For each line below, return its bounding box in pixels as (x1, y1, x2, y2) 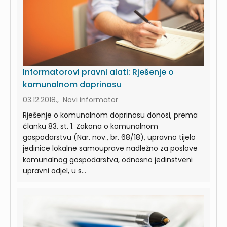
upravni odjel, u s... (23, 165, 86, 176)
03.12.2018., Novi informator (23, 94, 118, 105)
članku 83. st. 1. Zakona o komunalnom (23, 121, 158, 131)
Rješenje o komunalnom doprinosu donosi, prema (23, 109, 198, 120)
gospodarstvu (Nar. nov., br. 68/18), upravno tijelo (23, 132, 196, 142)
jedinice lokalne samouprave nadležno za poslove (23, 143, 198, 154)
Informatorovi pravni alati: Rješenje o (23, 66, 174, 78)
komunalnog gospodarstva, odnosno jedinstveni (23, 154, 193, 165)
